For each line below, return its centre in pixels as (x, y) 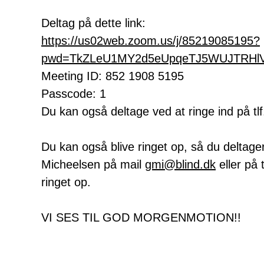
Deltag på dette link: (93, 23)
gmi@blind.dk (180, 165)
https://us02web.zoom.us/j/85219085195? (151, 41)
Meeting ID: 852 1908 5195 (113, 76)
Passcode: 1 (74, 94)
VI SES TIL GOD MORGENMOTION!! (141, 218)
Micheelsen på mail (93, 165)
